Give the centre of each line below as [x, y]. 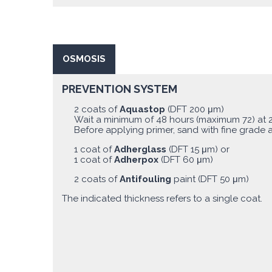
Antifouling [147, 179]
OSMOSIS [84, 59]
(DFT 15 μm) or [199, 149]
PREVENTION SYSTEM [120, 89]
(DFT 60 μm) [187, 159]
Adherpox [138, 159]
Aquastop [142, 109]
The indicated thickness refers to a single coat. [162, 198]
